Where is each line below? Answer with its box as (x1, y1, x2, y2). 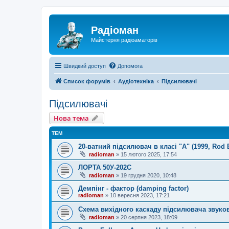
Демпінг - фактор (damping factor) (78, 184, 189, 192)
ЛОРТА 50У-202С (78, 163, 131, 171)
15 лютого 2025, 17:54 (121, 151, 177, 157)
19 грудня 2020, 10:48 (121, 172, 176, 178)
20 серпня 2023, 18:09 (121, 214, 177, 220)
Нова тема (54, 113, 89, 123)
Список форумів (63, 78, 110, 84)
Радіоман (91, 25, 139, 36)
